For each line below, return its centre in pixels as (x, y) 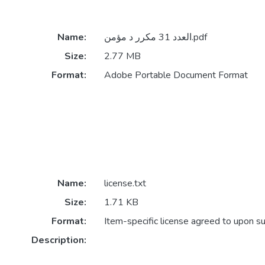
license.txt (125, 184)
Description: (59, 240)
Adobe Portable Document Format (176, 75)
